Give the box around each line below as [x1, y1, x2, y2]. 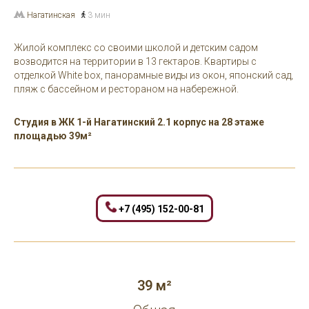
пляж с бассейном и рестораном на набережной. [14, 83, 239, 94]
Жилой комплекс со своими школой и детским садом [14, 42, 258, 53]
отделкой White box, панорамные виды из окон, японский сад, [14, 70, 293, 81]
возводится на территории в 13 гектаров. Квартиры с [14, 56, 257, 67]
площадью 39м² [14, 130, 92, 141]
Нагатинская [27, 10, 75, 20]
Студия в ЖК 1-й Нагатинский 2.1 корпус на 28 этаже [14, 117, 264, 128]
